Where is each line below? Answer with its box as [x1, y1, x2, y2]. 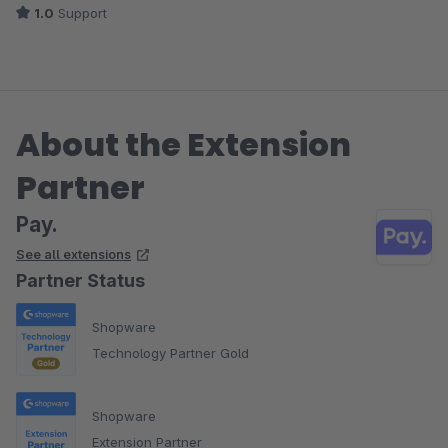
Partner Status [16, 270, 145, 291]
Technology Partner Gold [92, 344, 249, 361]
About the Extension [16, 122, 351, 167]
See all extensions [16, 246, 131, 262]
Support [54, 5, 107, 21]
